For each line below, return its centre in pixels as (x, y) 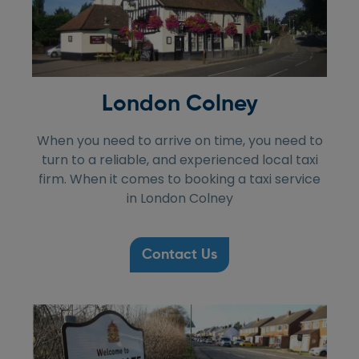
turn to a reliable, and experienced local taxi (179, 159)
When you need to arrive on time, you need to (179, 140)
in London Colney (179, 198)
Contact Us (179, 254)
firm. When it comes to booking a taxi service (179, 179)
